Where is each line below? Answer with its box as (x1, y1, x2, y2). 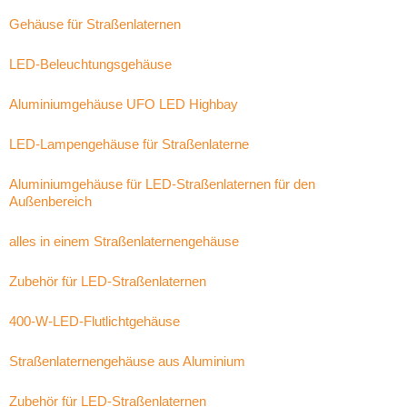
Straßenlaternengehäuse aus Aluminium (9, 353, 245, 369)
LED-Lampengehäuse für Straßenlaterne (9, 136, 249, 152)
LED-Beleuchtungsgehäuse (9, 56, 172, 72)
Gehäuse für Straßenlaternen (9, 16, 181, 32)
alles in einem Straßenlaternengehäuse (9, 233, 239, 249)
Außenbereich (9, 194, 92, 209)
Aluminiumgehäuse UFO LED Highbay (9, 96, 238, 112)
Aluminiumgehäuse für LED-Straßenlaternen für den (9, 176, 315, 192)
